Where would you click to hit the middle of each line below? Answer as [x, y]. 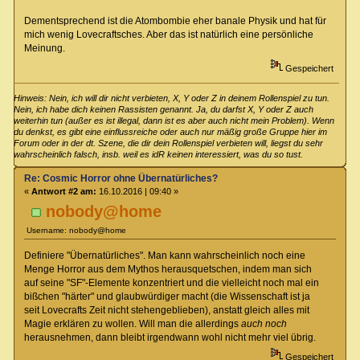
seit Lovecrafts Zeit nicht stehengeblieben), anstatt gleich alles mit [166, 310]
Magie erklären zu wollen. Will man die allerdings [132, 323]
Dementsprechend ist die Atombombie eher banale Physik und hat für [175, 21]
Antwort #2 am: [63, 191]
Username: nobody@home [77, 231]
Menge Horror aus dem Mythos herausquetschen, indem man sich [168, 269]
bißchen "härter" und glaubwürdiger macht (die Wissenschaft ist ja [167, 296]
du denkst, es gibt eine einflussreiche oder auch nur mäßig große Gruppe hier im [171, 131]
